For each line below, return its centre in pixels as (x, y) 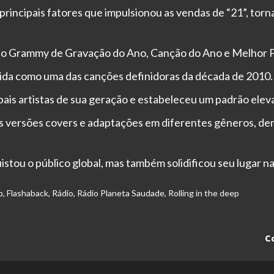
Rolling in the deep (203, 193)
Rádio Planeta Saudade (120, 193)
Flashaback (27, 193)
